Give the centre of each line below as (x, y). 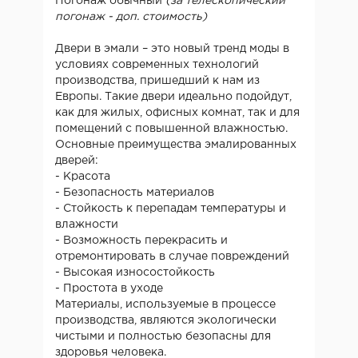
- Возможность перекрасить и (141, 240)
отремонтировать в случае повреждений (172, 256)
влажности (87, 224)
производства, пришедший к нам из (157, 80)
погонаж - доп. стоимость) (131, 16)
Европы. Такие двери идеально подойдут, (173, 96)
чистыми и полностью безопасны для (163, 336)
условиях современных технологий (157, 64)
